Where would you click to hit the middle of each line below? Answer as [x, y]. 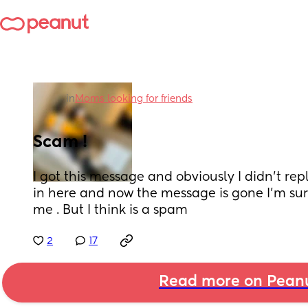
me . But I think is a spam [110, 210]
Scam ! [60, 142]
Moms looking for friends [134, 99]
